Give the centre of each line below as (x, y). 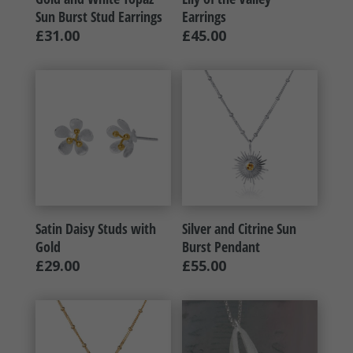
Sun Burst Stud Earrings (98, 17)
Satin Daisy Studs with (95, 229)
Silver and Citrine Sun (240, 229)
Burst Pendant (221, 247)
